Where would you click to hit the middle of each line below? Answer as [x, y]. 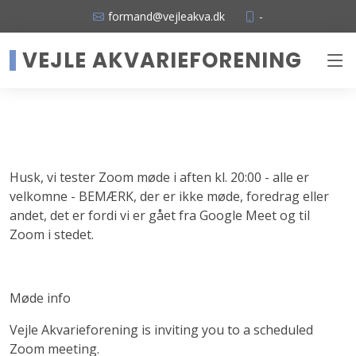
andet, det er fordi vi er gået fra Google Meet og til [160, 215]
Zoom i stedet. [52, 234]
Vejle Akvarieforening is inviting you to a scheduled [161, 330]
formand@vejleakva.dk [166, 16]
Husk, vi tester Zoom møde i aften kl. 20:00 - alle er [159, 177]
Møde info [40, 298]
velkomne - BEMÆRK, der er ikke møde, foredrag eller [169, 196]
